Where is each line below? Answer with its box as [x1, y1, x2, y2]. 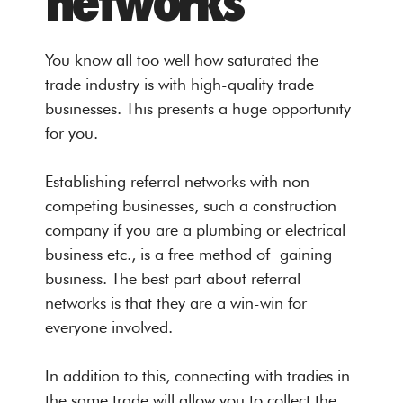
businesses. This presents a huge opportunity [45, 98, 351, 118]
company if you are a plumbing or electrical [45, 219, 345, 239]
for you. [45, 122, 98, 142]
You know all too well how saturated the [45, 49, 318, 69]
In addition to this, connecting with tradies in [45, 365, 350, 385]
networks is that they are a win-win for [45, 292, 307, 312]
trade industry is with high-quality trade [45, 74, 314, 94]
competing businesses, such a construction [45, 195, 336, 215]
